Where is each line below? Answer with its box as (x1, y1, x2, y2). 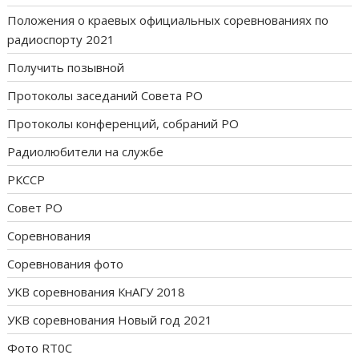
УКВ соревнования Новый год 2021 (7, 312, 213, 329)
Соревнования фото (7, 256, 124, 272)
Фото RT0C (7, 340, 73, 357)
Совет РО (7, 200, 63, 216)
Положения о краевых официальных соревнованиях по (7, 12, 329, 29)
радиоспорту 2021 (7, 31, 115, 48)
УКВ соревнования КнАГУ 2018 (7, 284, 186, 301)
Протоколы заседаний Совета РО (7, 87, 204, 104)
